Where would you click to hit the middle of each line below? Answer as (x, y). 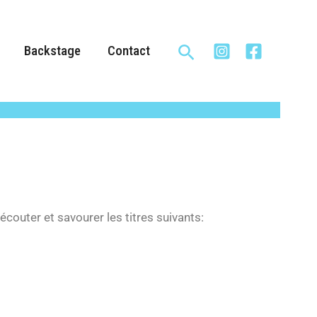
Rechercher (221, 50)
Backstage (53, 51)
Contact (129, 51)
